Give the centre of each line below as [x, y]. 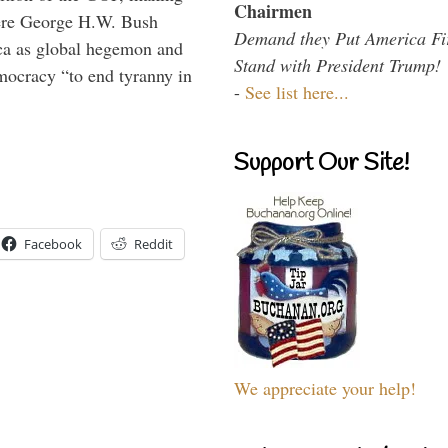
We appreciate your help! [325, 387]
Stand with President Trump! [337, 64]
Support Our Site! [321, 163]
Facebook [53, 243]
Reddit [153, 243]
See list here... [297, 91]
